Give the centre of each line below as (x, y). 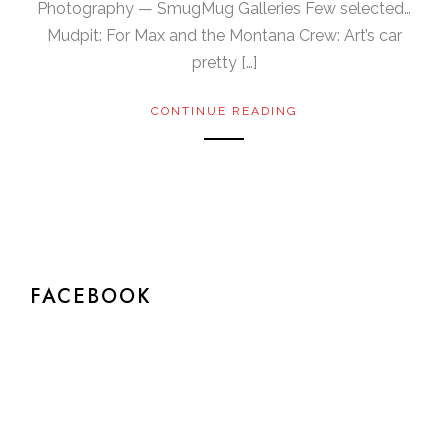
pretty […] (224, 62)
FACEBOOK (91, 295)
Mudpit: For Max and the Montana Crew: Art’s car (224, 35)
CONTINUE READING (224, 110)
